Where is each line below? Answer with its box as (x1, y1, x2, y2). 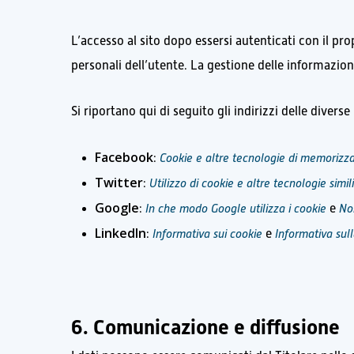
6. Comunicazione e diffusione (71, 315, 341, 340)
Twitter (95, 174, 144, 192)
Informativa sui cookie (153, 227, 263, 241)
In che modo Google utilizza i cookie (145, 201, 327, 216)
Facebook (95, 149, 154, 167)
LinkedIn (95, 224, 147, 243)
